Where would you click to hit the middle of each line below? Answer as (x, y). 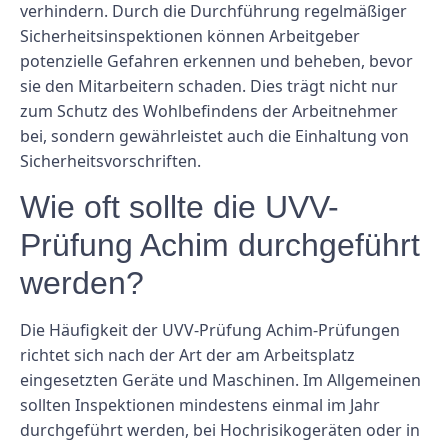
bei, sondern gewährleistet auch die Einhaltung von (214, 136)
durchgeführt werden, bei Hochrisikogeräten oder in (220, 430)
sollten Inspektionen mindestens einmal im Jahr (200, 405)
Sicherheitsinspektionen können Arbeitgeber (190, 36)
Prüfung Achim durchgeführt (220, 245)
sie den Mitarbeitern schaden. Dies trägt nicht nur (209, 86)
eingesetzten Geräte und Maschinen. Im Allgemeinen (220, 380)
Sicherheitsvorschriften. (110, 161)
